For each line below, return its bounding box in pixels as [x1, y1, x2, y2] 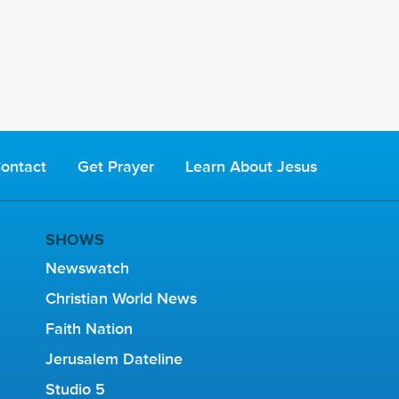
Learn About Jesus [185, 157, 317, 175]
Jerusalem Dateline [45, 349, 183, 368]
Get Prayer [77, 157, 154, 175]
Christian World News [45, 289, 197, 307]
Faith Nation [45, 319, 133, 338]
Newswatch [45, 258, 129, 277]
